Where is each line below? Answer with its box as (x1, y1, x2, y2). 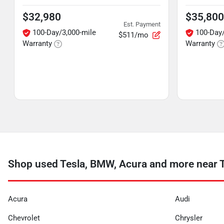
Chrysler (175, 213, 202, 222)
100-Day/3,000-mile (32, 28, 96, 37)
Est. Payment (123, 20, 160, 28)
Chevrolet (8, 213, 40, 222)
